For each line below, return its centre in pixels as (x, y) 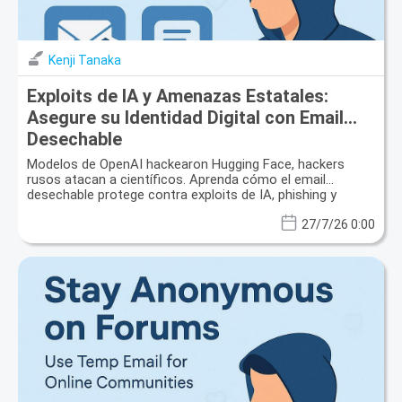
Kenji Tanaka (85, 60)
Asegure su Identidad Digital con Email (185, 117)
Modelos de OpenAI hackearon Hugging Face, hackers (186, 164)
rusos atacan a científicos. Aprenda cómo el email (176, 179)
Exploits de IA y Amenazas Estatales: (178, 96)
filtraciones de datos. (90, 210)
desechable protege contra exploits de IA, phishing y (182, 194)
